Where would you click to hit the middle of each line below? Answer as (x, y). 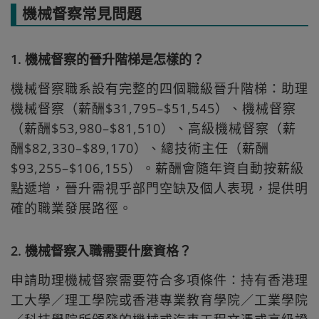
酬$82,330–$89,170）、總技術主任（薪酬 (140, 148)
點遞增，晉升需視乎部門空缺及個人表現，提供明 (159, 188)
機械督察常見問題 (82, 14)
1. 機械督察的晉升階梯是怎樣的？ (108, 59)
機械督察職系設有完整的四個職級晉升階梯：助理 (159, 89)
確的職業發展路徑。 (72, 208)
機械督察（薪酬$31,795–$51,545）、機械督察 (153, 109)
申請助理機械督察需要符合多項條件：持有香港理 (159, 279)
